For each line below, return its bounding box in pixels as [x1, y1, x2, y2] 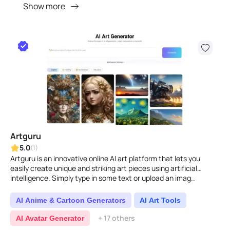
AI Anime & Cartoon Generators [16, 196, 126, 204]
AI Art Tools [140, 196, 181, 204]
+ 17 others [98, 213, 135, 223]
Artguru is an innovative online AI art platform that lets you [10, 154, 200, 163]
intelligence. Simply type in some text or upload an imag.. [10, 173, 195, 183]
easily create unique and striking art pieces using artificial [10, 163, 197, 173]
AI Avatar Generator [16, 214, 84, 222]
